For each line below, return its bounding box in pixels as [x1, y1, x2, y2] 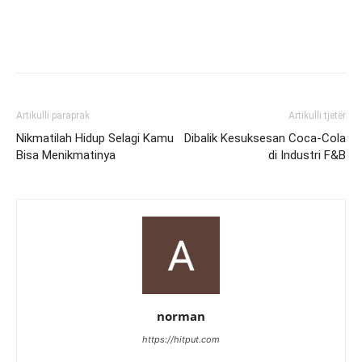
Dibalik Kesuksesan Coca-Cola [184, 130, 346, 145]
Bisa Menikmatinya [16, 147, 116, 162]
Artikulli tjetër [288, 109, 346, 121]
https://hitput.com [142, 333, 220, 345]
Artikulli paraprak [16, 109, 90, 121]
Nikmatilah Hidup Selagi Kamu [16, 130, 174, 145]
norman [157, 307, 205, 324]
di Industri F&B [268, 147, 346, 162]
